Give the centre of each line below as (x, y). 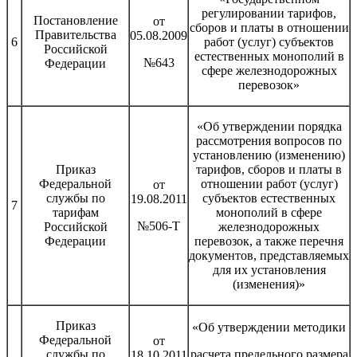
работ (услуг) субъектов (269, 41)
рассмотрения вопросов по (269, 140)
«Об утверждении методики (269, 327)
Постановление (75, 20)
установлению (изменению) (269, 155)
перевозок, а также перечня (269, 241)
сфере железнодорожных (269, 70)
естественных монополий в (269, 56)
